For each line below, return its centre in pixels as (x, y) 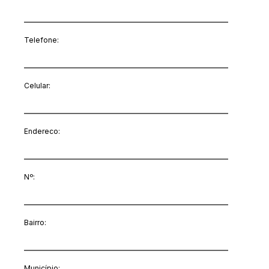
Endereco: (42, 131)
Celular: (37, 86)
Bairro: (35, 222)
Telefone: (41, 40)
